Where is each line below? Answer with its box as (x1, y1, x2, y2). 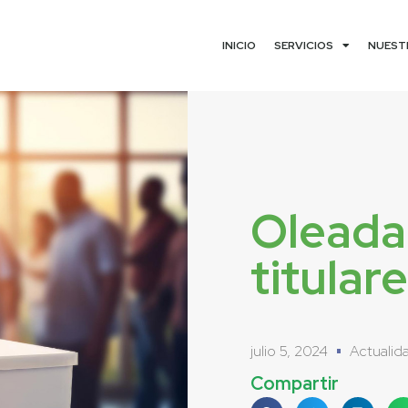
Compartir (250, 371, 339, 395)
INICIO (221, 38, 256, 53)
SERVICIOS (273, 38, 333, 53)
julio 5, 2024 (250, 341, 328, 361)
